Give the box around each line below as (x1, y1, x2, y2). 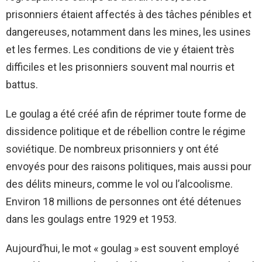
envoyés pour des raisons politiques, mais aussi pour (6, 160, 251, 173)
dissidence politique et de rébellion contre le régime (6, 125, 246, 137)
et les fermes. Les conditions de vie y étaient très (6, 43, 235, 56)
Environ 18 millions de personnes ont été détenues (6, 195, 242, 208)
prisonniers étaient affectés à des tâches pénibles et (6, 8, 251, 20)
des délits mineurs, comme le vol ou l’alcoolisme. (6, 177, 233, 190)
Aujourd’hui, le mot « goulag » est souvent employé (6, 242, 239, 254)
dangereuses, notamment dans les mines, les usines (6, 25, 251, 38)
